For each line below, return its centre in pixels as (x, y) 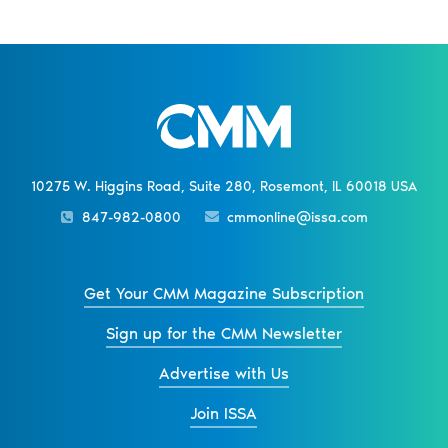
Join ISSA (224, 414)
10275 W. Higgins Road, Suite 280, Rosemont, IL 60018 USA (223, 187)
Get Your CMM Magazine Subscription (223, 294)
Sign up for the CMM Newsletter (223, 334)
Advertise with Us (223, 374)
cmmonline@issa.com (297, 218)
